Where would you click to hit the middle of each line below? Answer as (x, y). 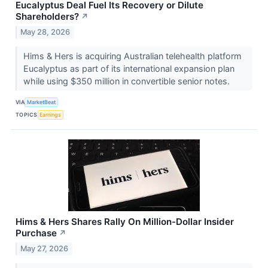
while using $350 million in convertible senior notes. (127, 81)
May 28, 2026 (45, 32)
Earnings (51, 115)
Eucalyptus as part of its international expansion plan (129, 68)
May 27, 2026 (45, 248)
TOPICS (27, 115)
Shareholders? (47, 17)
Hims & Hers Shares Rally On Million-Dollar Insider (125, 221)
